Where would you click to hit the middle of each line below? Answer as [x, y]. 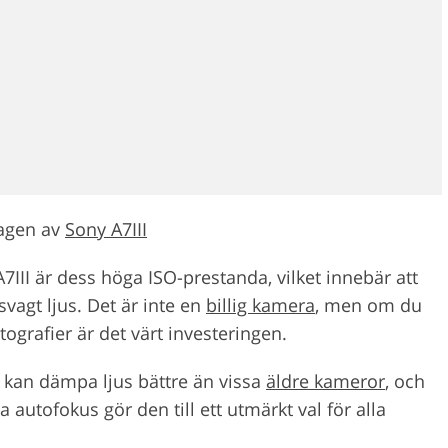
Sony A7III [106, 228]
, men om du [368, 304]
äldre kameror [325, 380]
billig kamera [260, 304]
